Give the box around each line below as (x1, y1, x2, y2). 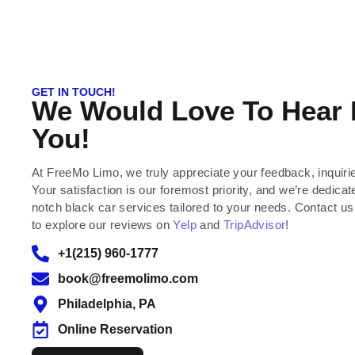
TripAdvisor (223, 217, 286, 231)
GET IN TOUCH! (32, 85, 116, 98)
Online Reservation (57, 323, 173, 337)
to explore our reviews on (32, 217, 174, 231)
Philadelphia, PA (57, 297, 156, 311)
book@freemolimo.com (57, 272, 198, 286)
